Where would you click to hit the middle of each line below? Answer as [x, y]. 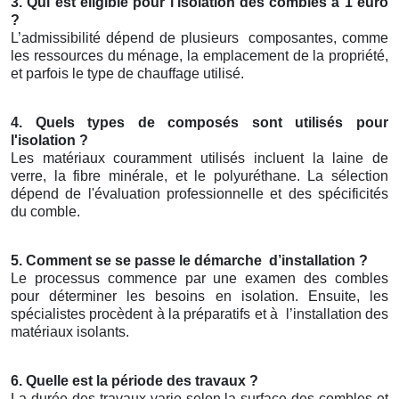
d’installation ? [318, 261]
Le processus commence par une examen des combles [199, 279]
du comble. [45, 212]
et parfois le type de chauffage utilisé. [127, 74]
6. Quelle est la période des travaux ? [134, 381]
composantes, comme [319, 38]
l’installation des [337, 314]
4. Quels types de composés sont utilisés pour [199, 123]
